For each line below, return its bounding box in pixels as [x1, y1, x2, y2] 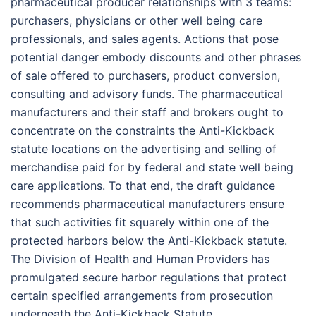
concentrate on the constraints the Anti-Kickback [11, 123, 274, 138]
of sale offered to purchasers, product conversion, [11, 68, 280, 83]
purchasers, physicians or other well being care [11, 13, 262, 28]
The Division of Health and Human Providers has [11, 252, 269, 266]
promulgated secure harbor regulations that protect [11, 270, 287, 284]
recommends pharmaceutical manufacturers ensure [11, 197, 284, 211]
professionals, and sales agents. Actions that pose [11, 32, 279, 46]
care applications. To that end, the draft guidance [11, 178, 275, 193]
